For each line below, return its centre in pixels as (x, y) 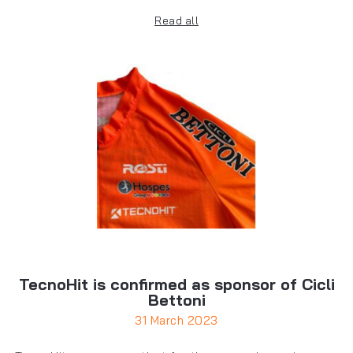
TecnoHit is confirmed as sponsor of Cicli (176, 284)
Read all (176, 21)
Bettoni (176, 300)
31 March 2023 (176, 321)
